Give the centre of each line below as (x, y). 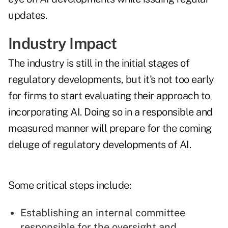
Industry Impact (62, 44)
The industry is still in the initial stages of (99, 63)
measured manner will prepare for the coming (110, 129)
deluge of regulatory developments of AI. (99, 145)
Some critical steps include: (69, 186)
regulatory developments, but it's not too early (111, 80)
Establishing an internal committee (103, 213)
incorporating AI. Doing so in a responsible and (110, 112)
